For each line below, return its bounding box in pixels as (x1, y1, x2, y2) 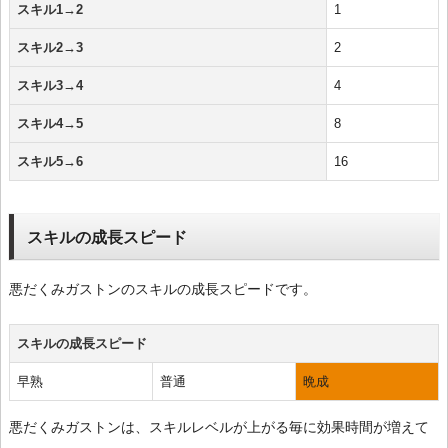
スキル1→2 (16, 2, 83, 18)
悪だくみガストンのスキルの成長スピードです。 (9, 280, 317, 297)
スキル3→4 (16, 78, 83, 94)
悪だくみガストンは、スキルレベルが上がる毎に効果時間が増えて (9, 419, 429, 435)
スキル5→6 (16, 154, 83, 170)
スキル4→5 (16, 116, 83, 132)
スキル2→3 (16, 40, 83, 56)
